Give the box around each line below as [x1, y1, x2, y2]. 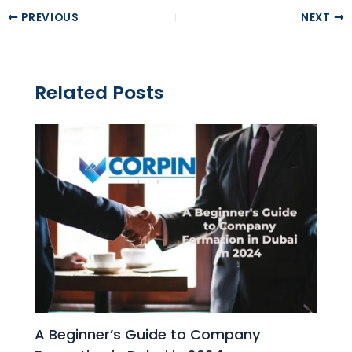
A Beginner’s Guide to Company [35, 324, 262, 345]
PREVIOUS [18, 9, 79, 25]
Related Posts [35, 79, 165, 106]
